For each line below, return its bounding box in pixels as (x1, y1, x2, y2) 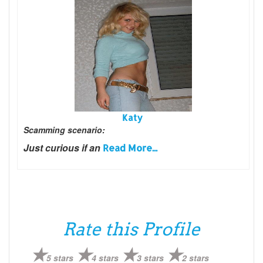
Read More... (103, 141, 157, 154)
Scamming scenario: (23, 123, 105, 136)
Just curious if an (23, 140, 103, 154)
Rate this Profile (63, 218, 200, 240)
